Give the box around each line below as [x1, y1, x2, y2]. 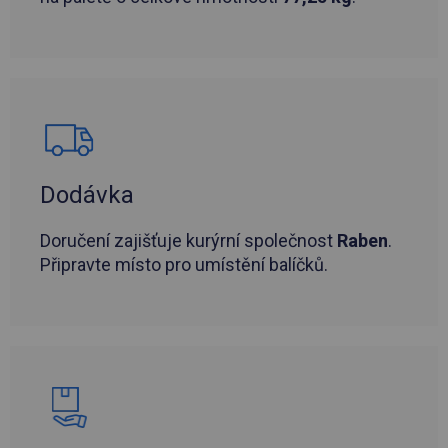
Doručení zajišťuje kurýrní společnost [40, 230, 337, 252]
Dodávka [40, 181, 134, 210]
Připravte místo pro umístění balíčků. [40, 254, 328, 276]
